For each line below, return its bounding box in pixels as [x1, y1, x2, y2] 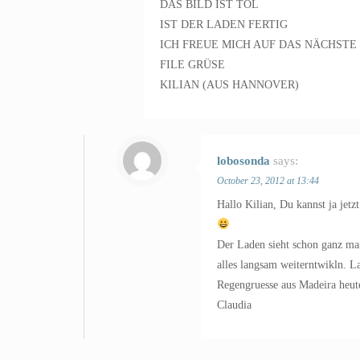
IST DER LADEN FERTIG [160, 18, 288, 31]
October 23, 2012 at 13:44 [217, 175, 319, 186]
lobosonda [217, 154, 270, 167]
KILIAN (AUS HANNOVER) [160, 79, 299, 91]
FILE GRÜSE [160, 59, 225, 71]
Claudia [217, 299, 252, 311]
